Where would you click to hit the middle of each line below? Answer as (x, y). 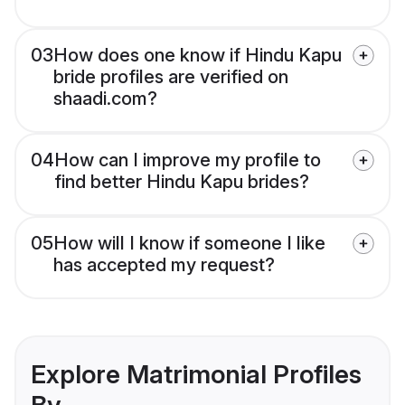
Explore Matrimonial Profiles (196, 375)
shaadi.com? (105, 99)
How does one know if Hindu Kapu (198, 56)
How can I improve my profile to (188, 160)
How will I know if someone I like (189, 244)
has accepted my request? (164, 265)
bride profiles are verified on (171, 77)
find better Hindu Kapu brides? (182, 182)
